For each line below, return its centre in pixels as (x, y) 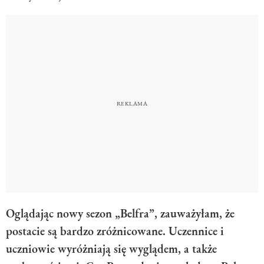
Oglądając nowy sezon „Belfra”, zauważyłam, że (120, 213)
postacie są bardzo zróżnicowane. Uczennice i (115, 231)
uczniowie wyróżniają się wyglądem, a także (111, 248)
